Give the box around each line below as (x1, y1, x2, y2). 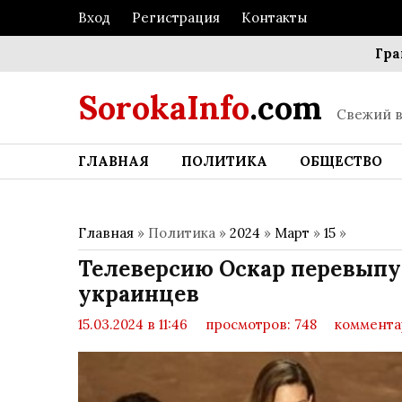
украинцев (78, 280, 199, 308)
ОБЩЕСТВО (300, 153, 382, 170)
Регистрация (132, 9, 220, 26)
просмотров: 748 (202, 316, 317, 333)
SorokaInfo (78, 87, 249, 128)
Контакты (241, 9, 308, 26)
